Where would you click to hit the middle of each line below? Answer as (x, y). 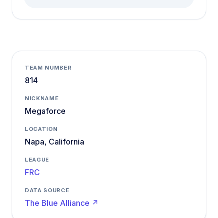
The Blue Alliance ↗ (62, 203)
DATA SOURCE (47, 190)
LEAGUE (37, 160)
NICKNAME (42, 98)
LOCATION (41, 129)
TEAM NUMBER (48, 68)
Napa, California (54, 142)
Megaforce (45, 111)
